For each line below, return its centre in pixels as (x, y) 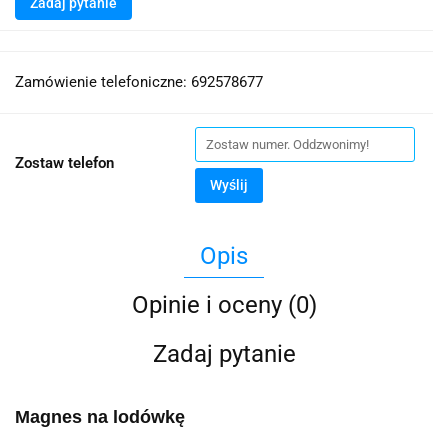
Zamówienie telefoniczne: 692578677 (139, 82)
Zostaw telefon (64, 163)
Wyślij (229, 185)
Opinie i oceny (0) (224, 305)
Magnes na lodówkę (100, 417)
